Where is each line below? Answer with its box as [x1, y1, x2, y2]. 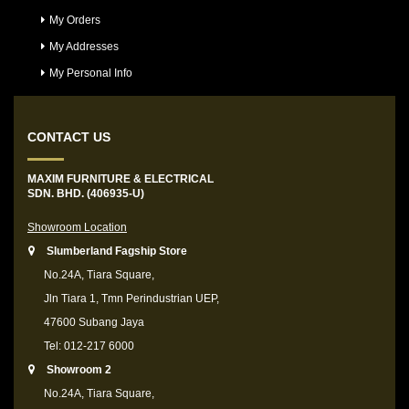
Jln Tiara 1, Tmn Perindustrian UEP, [27, 292, 219, 305]
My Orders [49, 14, 100, 26]
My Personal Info [49, 67, 132, 79]
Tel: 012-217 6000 [27, 340, 134, 352]
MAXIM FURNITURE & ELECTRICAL [27, 173, 214, 185]
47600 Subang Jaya [27, 316, 144, 329]
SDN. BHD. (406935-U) [27, 187, 144, 200]
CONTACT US [27, 130, 110, 144]
